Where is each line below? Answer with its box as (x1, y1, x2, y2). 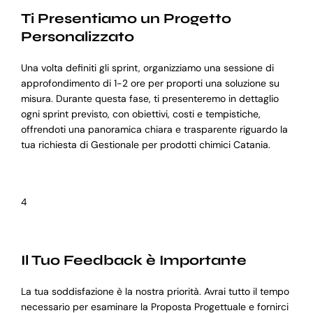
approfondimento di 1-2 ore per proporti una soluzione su (20, 77, 279, 90)
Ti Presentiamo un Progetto (20, 10, 231, 28)
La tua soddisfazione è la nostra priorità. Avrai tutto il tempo (20, 285, 289, 298)
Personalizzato (20, 28, 134, 46)
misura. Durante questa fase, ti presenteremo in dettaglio (20, 92, 279, 105)
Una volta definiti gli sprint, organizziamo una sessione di (20, 61, 274, 75)
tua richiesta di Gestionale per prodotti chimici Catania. (20, 138, 270, 152)
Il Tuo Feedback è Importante (20, 252, 247, 270)
